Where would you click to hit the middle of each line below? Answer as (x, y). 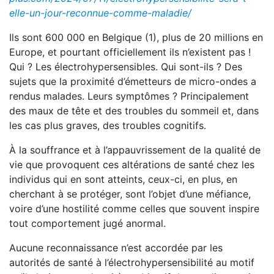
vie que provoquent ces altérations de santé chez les (132, 165)
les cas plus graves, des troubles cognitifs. (108, 125)
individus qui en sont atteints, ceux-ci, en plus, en (123, 179)
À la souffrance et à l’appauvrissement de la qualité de (135, 150)
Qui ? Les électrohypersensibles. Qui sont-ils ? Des (126, 67)
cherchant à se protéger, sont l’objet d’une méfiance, (130, 194)
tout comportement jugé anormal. (87, 223)
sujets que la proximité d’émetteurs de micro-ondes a (133, 81)
